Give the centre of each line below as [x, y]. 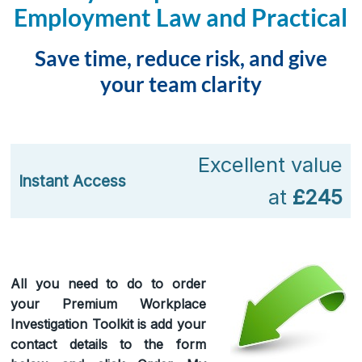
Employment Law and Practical [181, 17]
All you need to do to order [108, 283]
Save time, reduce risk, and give [181, 58]
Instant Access [73, 181]
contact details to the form [108, 344]
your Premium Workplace [108, 303]
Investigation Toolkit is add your [108, 324]
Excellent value [271, 164]
